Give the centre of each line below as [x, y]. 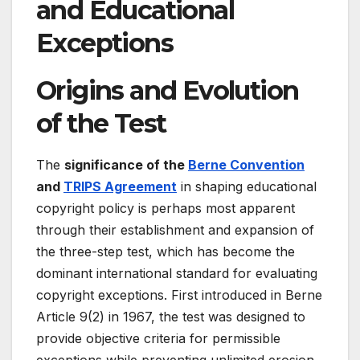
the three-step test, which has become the [166, 252]
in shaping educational [247, 187]
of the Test [101, 124]
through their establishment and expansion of [175, 230]
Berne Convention [246, 165]
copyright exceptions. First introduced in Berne [179, 295]
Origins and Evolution [168, 91]
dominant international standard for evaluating [177, 274]
